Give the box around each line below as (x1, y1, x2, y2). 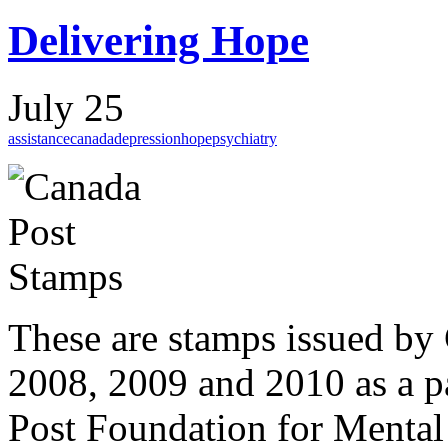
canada (70, 129, 114, 147)
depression (114, 129, 181, 147)
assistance (8, 129, 70, 147)
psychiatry (212, 129, 277, 147)
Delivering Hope (8, 16, 309, 64)
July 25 (8, 85, 124, 129)
